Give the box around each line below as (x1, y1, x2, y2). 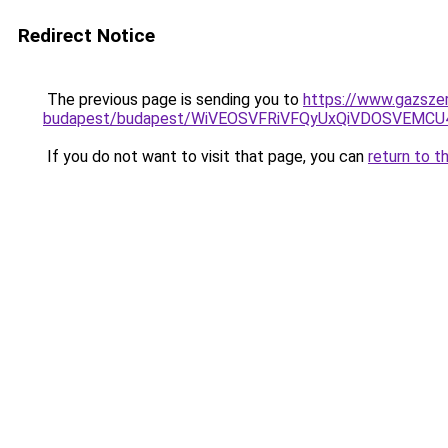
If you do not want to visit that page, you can (43, 147, 368, 166)
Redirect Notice (18, 24, 155, 47)
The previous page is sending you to (43, 90, 303, 109)
